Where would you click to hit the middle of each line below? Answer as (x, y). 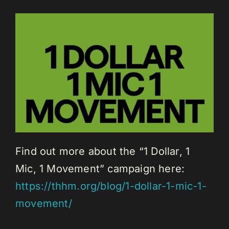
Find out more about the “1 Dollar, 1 (103, 152)
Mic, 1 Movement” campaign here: (100, 169)
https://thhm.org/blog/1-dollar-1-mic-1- (111, 186)
